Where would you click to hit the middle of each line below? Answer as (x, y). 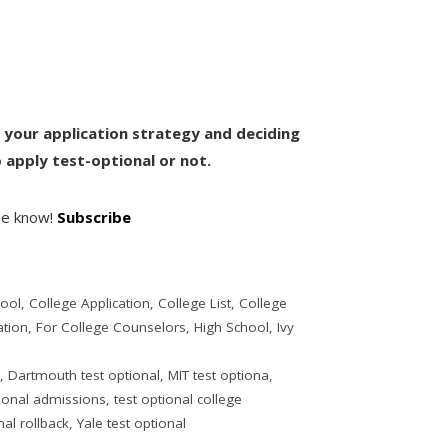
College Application (90, 302)
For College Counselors (111, 326)
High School (232, 326)
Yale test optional (132, 422)
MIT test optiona (219, 374)
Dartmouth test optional (84, 374)
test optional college (178, 398)
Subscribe (94, 216)
